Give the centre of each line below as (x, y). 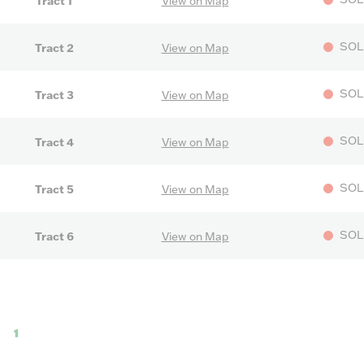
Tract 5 (54, 190)
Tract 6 (54, 237)
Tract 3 (54, 95)
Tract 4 (54, 143)
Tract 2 (54, 48)
